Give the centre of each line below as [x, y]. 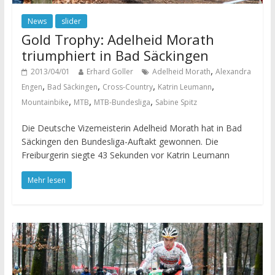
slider [71, 21]
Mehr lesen [46, 180]
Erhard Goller [110, 71]
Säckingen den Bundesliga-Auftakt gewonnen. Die [120, 141]
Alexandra [233, 71]
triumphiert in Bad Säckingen [115, 55]
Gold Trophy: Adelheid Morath [118, 39]
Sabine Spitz [176, 102]
